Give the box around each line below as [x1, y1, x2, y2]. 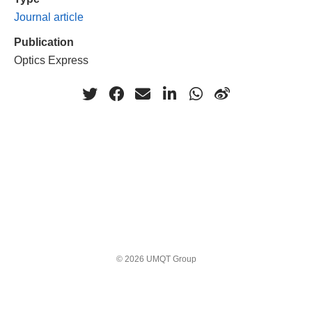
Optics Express [14, 53, 88, 66]
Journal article [14, 10, 84, 23]
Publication [14, 35, 74, 48]
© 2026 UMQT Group [116, 253, 196, 264]
